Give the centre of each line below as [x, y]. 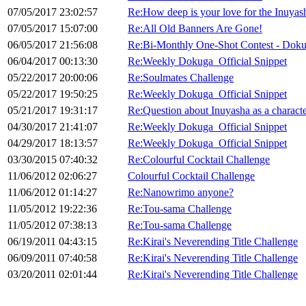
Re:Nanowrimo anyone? [181, 193]
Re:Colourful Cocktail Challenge [199, 160]
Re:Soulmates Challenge [181, 78]
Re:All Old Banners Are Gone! [195, 29]
